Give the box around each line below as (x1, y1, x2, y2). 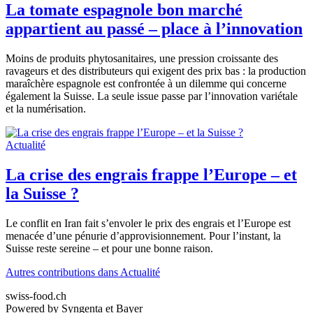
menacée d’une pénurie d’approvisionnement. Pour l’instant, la (6, 229, 281, 242)
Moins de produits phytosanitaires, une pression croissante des (6, 52, 278, 65)
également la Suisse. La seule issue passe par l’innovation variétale (6, 90, 298, 103)
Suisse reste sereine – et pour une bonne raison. (6, 242, 213, 254)
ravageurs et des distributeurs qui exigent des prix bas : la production (6, 65, 306, 78)
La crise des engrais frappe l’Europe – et (6, 166, 297, 184)
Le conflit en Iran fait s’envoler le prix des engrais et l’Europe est (6, 217, 291, 229)
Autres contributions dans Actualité (6, 265, 160, 278)
